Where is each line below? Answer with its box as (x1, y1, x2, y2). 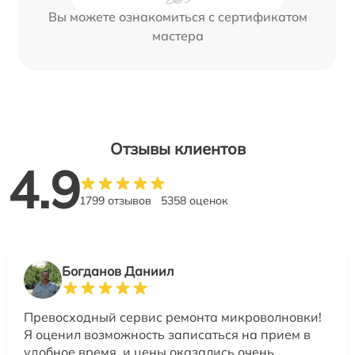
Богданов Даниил (62, 262, 174, 279)
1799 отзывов (79, 193, 151, 208)
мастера (151, 27, 204, 44)
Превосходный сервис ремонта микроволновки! (24, 308, 322, 325)
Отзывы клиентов (109, 138, 246, 158)
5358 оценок (161, 193, 228, 208)
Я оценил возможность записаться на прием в (24, 326, 311, 342)
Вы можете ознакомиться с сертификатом (48, 8, 307, 25)
